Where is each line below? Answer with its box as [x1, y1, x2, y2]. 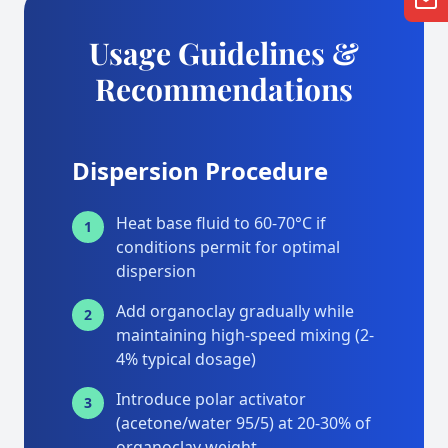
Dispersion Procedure [72, 154, 328, 187]
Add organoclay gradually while [116, 300, 354, 322]
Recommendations [95, 69, 353, 109]
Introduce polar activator [116, 388, 306, 410]
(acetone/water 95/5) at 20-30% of [116, 412, 371, 434]
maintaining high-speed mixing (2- [116, 324, 374, 346]
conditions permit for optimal [116, 236, 340, 258]
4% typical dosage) [116, 348, 256, 370]
